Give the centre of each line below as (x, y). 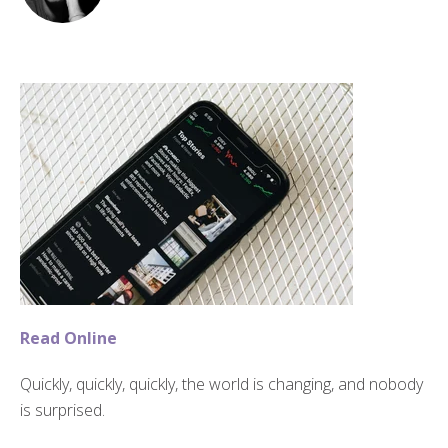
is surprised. (62, 409)
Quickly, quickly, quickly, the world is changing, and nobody (221, 383)
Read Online (70, 337)
